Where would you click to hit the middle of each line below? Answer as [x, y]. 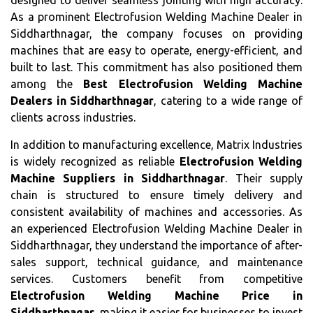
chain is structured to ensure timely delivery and [156, 195]
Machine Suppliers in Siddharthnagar [118, 179]
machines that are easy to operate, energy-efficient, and [156, 51]
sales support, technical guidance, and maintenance [156, 262]
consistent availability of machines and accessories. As [156, 212]
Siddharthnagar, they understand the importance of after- [156, 246]
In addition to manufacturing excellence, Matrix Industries [156, 145]
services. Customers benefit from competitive [156, 279]
